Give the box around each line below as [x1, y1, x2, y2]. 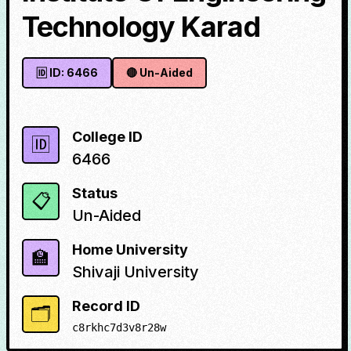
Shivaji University [72, 262, 199, 281]
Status [72, 185, 118, 201]
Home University [72, 241, 188, 258]
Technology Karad [22, 9, 260, 44]
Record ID [72, 298, 140, 314]
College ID [72, 128, 143, 145]
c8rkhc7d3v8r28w [72, 321, 166, 334]
